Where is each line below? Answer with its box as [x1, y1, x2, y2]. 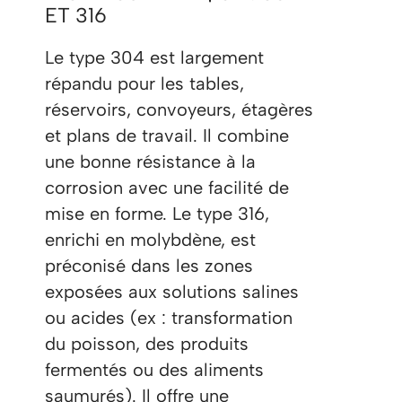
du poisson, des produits [45, 333, 249, 355]
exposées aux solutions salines [45, 281, 299, 303]
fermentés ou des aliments [45, 359, 264, 381]
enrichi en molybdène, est [45, 229, 256, 251]
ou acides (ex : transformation [45, 307, 293, 329]
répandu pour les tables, [45, 73, 244, 95]
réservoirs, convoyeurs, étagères [45, 99, 313, 121]
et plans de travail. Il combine [45, 125, 289, 147]
